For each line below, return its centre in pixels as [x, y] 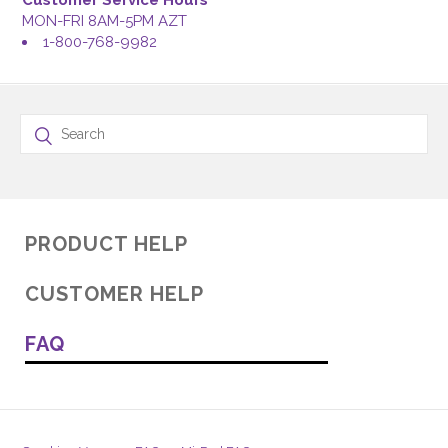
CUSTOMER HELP [114, 294]
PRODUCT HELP [106, 244]
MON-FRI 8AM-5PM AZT [105, 21]
